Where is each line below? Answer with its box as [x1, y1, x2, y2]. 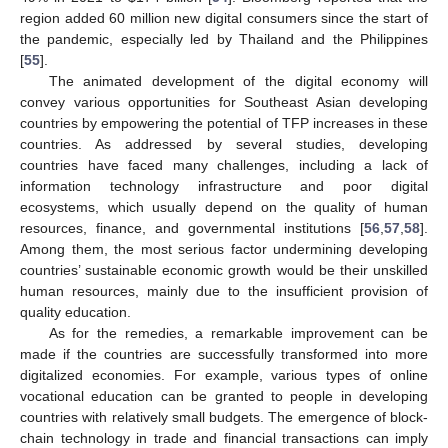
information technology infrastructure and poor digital [20, 177, 428, 194]
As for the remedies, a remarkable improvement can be [48, 324, 428, 341]
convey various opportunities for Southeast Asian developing [20, 93, 428, 110]
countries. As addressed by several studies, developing [20, 135, 428, 152]
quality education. [20, 303, 131, 320]
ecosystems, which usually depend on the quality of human [20, 198, 428, 215]
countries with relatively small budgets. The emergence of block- [20, 408, 428, 425]
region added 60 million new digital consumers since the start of [20, 9, 428, 26]
